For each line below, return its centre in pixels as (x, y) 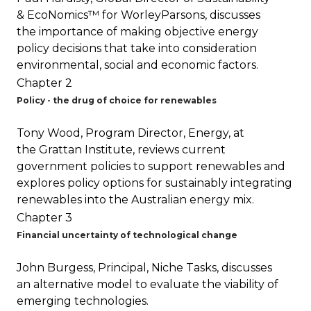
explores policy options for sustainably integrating (154, 183)
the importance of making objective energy (137, 32)
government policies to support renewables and (151, 166)
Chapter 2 (44, 83)
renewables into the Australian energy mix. (135, 200)
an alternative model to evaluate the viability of (148, 284)
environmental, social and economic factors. (137, 65)
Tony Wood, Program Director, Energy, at (131, 133)
